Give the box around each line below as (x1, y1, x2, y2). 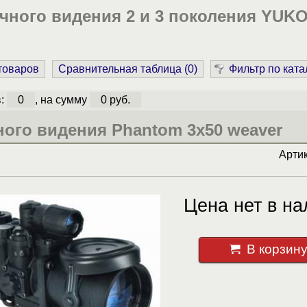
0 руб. (100, 93, 130, 106)
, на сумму (34, 93, 90, 106)
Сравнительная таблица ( (58, 62, 188, 75)
